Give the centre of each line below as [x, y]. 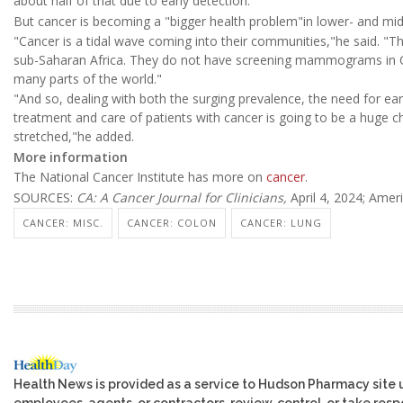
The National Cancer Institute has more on [140, 177]
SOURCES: [45, 197]
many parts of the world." [88, 79]
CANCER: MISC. [63, 222]
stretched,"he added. [74, 137]
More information [71, 157]
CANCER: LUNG [281, 222]
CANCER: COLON [172, 222]
